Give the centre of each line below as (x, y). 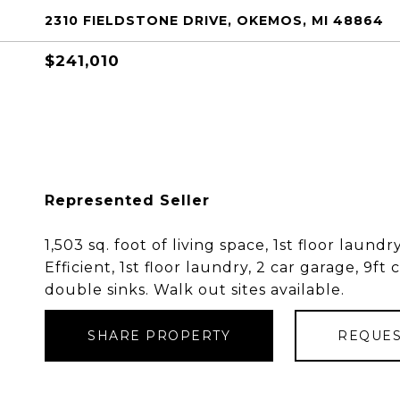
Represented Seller (127, 200)
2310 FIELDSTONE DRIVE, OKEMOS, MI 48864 (214, 21)
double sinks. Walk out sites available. (195, 290)
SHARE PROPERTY (159, 336)
